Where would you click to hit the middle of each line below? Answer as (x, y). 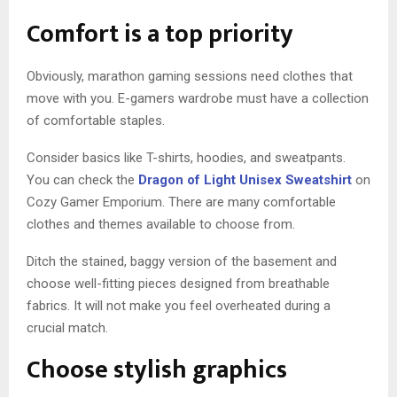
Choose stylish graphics (157, 370)
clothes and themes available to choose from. (161, 225)
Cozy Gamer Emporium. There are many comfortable (181, 202)
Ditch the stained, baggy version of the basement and (182, 262)
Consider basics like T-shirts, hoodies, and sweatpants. (186, 158)
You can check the (82, 180)
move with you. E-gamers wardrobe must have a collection (198, 99)
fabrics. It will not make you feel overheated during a (179, 306)
